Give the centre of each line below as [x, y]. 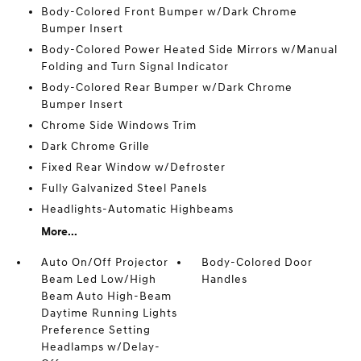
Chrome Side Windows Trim [118, 125]
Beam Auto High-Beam [106, 296]
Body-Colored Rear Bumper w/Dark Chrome [166, 87]
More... [59, 232]
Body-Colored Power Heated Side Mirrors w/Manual [189, 50]
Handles [225, 279]
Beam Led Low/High [98, 279]
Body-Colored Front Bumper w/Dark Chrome [169, 12]
